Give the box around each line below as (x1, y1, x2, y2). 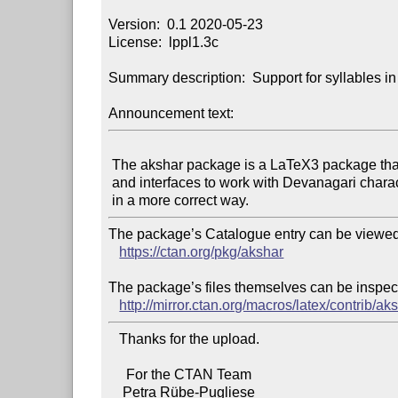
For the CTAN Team (108, 366, 127, 382)
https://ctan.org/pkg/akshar (119, 243, 284, 259)
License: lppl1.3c (108, 34, 219, 50)
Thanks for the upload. (108, 330, 120, 346)
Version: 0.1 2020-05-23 (108, 16, 264, 32)
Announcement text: (108, 105, 235, 121)
